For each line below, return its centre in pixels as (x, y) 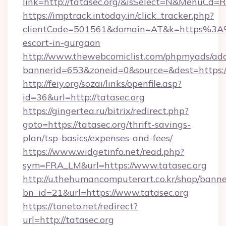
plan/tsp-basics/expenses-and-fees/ (98, 138)
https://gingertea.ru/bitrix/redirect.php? (106, 111)
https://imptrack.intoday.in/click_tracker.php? (118, 15)
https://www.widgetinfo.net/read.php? (103, 152)
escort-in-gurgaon (62, 43)
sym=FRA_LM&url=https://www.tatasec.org (115, 165)
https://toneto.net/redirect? (80, 206)
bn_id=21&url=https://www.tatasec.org (106, 192)
